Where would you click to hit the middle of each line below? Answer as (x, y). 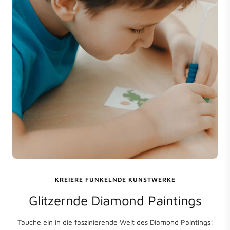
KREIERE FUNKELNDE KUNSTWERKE (115, 179)
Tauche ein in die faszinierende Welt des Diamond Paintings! (115, 222)
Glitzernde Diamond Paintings (115, 200)
